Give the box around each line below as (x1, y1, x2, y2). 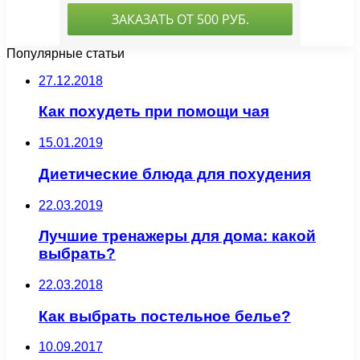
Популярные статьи (6, 46, 125, 60)
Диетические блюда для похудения (39, 165, 311, 182)
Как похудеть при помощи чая (39, 103, 269, 121)
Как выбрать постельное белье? (39, 307, 291, 325)
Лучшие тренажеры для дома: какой (39, 227, 316, 245)
